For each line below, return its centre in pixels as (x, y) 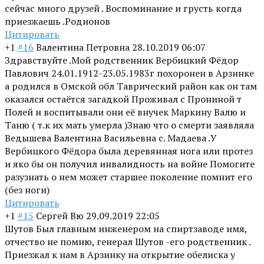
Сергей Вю (60, 216)
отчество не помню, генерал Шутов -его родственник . (128, 242)
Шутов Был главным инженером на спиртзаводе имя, (126, 229)
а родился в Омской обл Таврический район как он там (131, 86)
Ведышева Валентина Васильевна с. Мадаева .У (111, 138)
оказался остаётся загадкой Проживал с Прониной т (123, 99)
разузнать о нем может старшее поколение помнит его (128, 177)
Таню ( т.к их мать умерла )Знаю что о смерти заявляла (129, 125)
